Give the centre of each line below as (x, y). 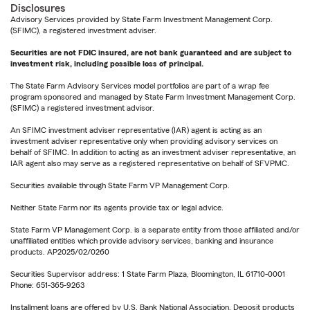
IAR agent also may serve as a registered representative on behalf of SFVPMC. (150, 164)
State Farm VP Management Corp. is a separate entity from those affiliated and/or (155, 230)
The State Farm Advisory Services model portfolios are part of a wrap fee (140, 86)
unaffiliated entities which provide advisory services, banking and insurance (142, 241)
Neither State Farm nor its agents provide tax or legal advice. (117, 208)
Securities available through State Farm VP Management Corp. (120, 186)
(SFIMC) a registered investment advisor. (82, 108)
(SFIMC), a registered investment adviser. (83, 31)
